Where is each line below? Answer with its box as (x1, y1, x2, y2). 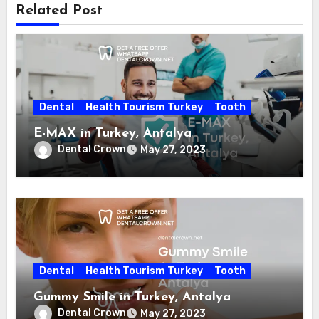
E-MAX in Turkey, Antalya (33, 127, 192, 141)
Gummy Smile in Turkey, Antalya (33, 291, 231, 305)
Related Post (16, 4, 103, 19)
